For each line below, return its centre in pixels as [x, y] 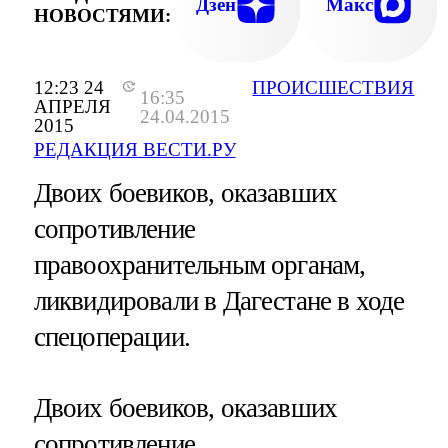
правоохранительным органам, [199, 265]
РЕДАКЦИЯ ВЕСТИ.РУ [134, 150]
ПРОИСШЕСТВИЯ [333, 88]
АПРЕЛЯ [72, 107]
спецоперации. [111, 337]
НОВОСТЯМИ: [102, 15]
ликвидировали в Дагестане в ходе [219, 301]
